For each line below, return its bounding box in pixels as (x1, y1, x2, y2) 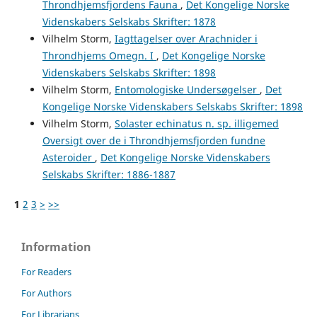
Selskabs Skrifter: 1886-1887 (42, 168, 175, 182)
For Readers (21, 265, 71, 279)
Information (21, 239, 91, 255)
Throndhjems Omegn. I (42, 49, 156, 63)
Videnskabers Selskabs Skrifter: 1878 (42, 15, 216, 29)
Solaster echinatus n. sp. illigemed (114, 117, 279, 131)
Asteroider (42, 151, 95, 165)
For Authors (21, 287, 71, 300)
